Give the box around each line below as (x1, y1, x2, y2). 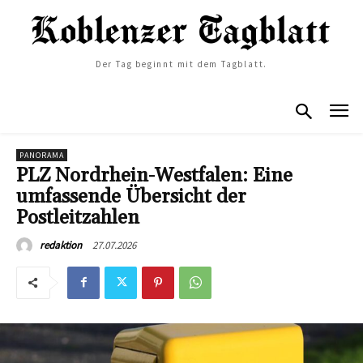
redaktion (40, 237, 82, 252)
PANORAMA (19, 149, 64, 160)
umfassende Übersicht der (16, 184, 246, 209)
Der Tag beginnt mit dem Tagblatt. (95, 58, 268, 70)
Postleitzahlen (16, 205, 139, 230)
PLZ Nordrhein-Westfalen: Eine (16, 163, 293, 188)
